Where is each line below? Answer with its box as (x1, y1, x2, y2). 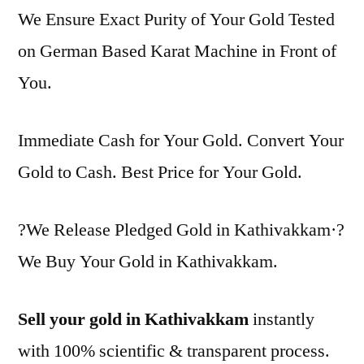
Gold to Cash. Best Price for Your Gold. (18, 161, 302, 184)
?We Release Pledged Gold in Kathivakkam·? (18, 219, 344, 241)
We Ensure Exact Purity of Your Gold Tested (18, 8, 335, 31)
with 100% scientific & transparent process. (18, 340, 330, 362)
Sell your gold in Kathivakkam (18, 308, 249, 331)
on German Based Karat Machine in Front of (18, 40, 336, 63)
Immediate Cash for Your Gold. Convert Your (18, 129, 344, 152)
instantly (249, 308, 314, 331)
